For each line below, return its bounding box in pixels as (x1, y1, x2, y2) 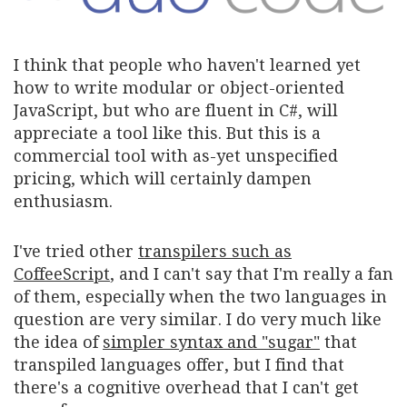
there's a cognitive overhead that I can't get (14, 377, 359, 397)
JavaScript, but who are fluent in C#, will (14, 100, 338, 120)
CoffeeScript (14, 263, 110, 283)
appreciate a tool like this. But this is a (14, 123, 321, 143)
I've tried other (14, 241, 138, 261)
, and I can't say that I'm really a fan (110, 263, 393, 283)
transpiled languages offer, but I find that (14, 354, 344, 374)
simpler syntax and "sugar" (103, 332, 320, 352)
